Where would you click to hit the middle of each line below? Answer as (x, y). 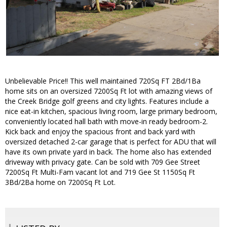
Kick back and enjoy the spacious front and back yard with (100, 132)
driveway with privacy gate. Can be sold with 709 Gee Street (103, 162)
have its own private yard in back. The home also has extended (108, 152)
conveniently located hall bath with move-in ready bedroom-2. (106, 122)
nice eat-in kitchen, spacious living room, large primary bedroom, (111, 111)
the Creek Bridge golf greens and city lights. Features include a (107, 101)
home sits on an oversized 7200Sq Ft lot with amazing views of (109, 91)
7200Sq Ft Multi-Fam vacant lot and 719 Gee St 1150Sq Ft (100, 172)
